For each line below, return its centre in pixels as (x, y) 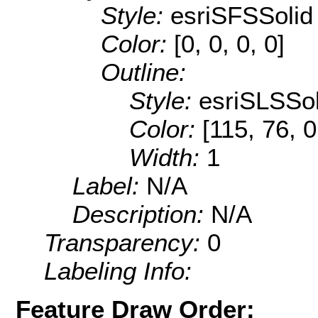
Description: (142, 214)
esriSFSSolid (242, 16)
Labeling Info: (118, 271)
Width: (168, 158)
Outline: (143, 72)
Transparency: (126, 243)
